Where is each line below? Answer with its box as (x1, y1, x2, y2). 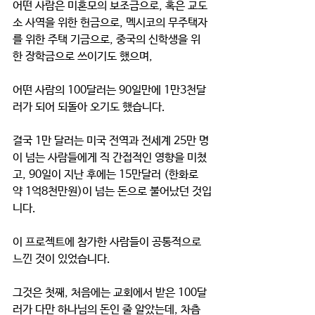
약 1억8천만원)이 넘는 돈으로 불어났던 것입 (13, 185, 212, 198)
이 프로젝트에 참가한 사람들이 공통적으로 (13, 236, 204, 249)
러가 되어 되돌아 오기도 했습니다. (13, 101, 165, 114)
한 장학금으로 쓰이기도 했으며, (13, 50, 155, 63)
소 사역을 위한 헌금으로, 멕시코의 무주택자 (13, 16, 207, 30)
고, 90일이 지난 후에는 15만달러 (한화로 (13, 168, 201, 181)
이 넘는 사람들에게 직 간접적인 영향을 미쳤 (13, 151, 207, 165)
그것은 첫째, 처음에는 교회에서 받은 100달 (13, 286, 207, 300)
